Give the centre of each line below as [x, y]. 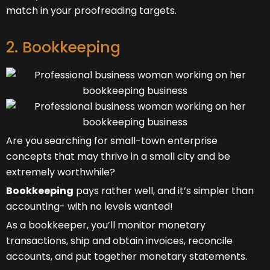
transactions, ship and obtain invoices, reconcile [119, 240]
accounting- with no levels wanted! [89, 206]
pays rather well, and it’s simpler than [164, 190]
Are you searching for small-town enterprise [112, 140]
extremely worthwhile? [61, 172]
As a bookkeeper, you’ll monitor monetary [106, 225]
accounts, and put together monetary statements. [127, 256]
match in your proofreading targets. [91, 10]
